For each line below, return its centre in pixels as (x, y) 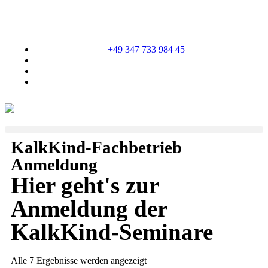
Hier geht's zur (85, 185)
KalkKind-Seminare (112, 232)
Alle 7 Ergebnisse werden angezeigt (79, 261)
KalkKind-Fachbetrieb (96, 147)
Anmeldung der (89, 209)
